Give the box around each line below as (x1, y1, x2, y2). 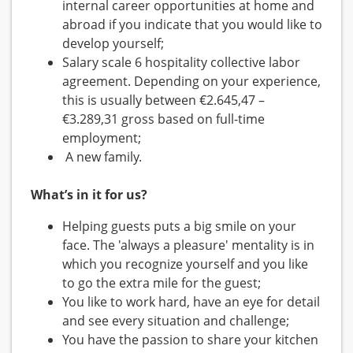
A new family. (62, 148, 142, 166)
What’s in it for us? (31, 186, 147, 204)
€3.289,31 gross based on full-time (62, 110, 265, 128)
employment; (62, 129, 141, 147)
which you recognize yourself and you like (62, 255, 308, 273)
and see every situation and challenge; (62, 312, 289, 330)
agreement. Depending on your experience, (62, 72, 321, 91)
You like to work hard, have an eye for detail (62, 293, 320, 311)
